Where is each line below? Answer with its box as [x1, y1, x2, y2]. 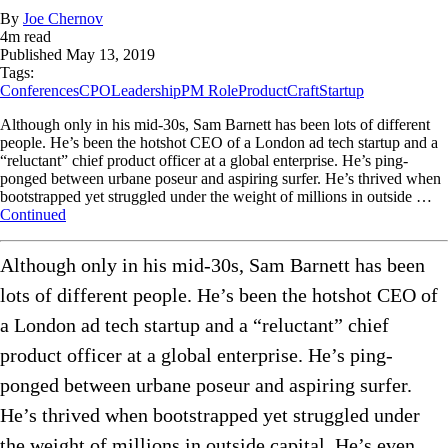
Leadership [111, 82, 181, 100]
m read [8, 28, 51, 46]
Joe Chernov [23, 10, 103, 28]
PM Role [181, 82, 238, 100]
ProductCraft [238, 82, 319, 100]
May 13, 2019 [66, 46, 155, 64]
